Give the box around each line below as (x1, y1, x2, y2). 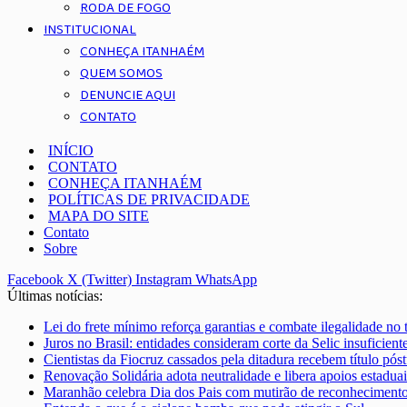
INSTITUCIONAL (44, 19, 136, 41)
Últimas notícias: (7, 288, 103, 303)
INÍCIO (48, 143, 94, 158)
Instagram (135, 272, 192, 287)
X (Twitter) (67, 272, 132, 287)
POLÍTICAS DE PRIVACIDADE (48, 192, 250, 207)
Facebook (7, 272, 64, 287)
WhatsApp (195, 272, 257, 287)
